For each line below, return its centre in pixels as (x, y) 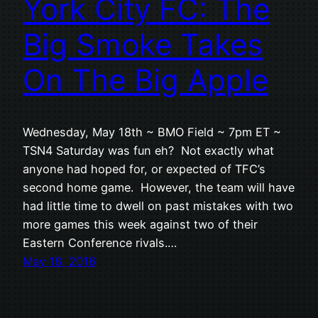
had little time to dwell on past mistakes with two (158, 205)
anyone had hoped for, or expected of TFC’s (144, 169)
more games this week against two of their (140, 224)
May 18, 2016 (59, 261)
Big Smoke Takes (143, 45)
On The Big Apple (146, 80)
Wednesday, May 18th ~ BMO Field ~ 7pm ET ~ (152, 132)
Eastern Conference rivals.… (100, 242)
